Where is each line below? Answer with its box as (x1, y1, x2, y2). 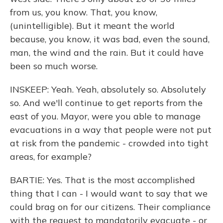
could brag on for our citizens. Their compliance (10, 201, 211, 213)
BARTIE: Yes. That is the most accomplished (10, 174, 195, 186)
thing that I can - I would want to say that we (10, 188, 208, 199)
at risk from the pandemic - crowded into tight (10, 137, 209, 149)
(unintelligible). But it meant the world (10, 20, 175, 31)
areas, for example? (10, 151, 92, 162)
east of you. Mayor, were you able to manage (10, 111, 201, 122)
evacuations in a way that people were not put (10, 124, 212, 135)
